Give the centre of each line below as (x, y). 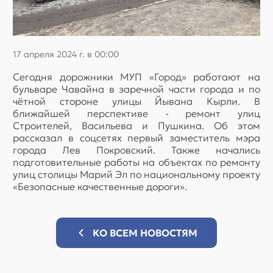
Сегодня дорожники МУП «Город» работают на (136, 76)
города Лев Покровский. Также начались (136, 150)
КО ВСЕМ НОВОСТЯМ (145, 232)
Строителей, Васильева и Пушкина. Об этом (136, 125)
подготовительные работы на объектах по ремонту (136, 162)
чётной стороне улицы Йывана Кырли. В (136, 101)
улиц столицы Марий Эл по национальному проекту (136, 174)
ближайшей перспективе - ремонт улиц (136, 113)
